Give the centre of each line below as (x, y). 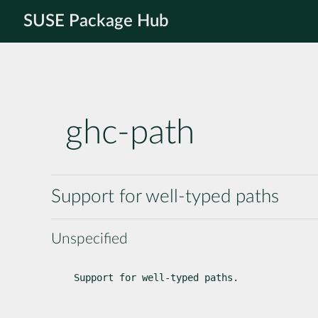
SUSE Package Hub (96, 21)
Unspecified (89, 238)
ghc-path (130, 133)
